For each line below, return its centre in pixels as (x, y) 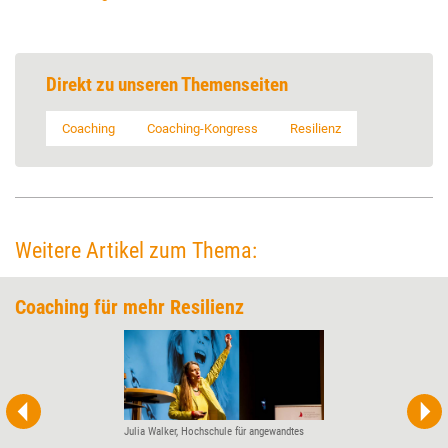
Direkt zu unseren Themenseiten (167, 85)
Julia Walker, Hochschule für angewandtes (214, 431)
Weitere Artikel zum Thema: (136, 251)
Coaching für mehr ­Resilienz (129, 307)
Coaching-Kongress (202, 129)
